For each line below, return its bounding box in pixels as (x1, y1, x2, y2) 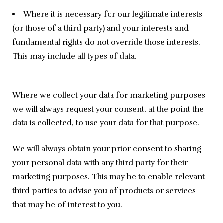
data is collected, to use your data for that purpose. (12, 118, 199, 128)
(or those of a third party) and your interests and (12, 23, 189, 34)
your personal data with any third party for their (12, 158, 188, 168)
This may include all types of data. (12, 51, 137, 62)
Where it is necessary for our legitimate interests (23, 9, 202, 20)
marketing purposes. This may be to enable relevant (12, 172, 205, 182)
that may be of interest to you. (12, 200, 122, 210)
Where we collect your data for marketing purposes (12, 90, 205, 101)
